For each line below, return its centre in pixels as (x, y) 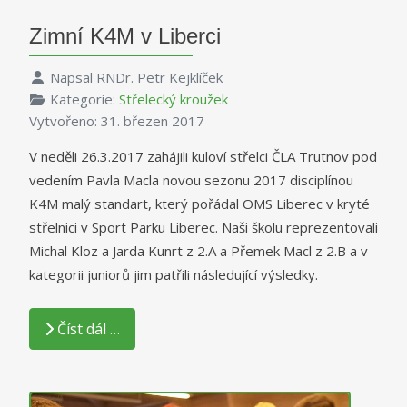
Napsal (73, 78)
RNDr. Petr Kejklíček (159, 78)
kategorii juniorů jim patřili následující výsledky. (174, 275)
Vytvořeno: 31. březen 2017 (117, 121)
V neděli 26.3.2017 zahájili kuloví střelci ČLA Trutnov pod (203, 157)
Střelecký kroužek (173, 99)
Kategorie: (84, 99)
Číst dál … (89, 328)
